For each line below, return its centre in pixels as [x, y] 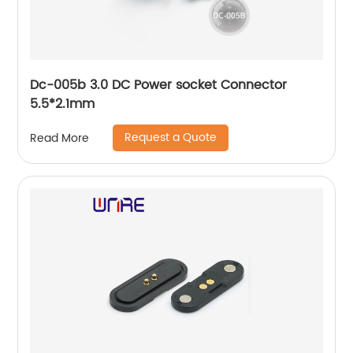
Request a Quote [171, 137]
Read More [60, 138]
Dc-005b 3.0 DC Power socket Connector [159, 85]
